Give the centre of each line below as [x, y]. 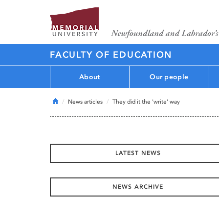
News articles [85, 102]
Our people [169, 77]
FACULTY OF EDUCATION [111, 55]
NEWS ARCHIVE [138, 187]
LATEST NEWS [138, 153]
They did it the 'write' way [146, 102]
